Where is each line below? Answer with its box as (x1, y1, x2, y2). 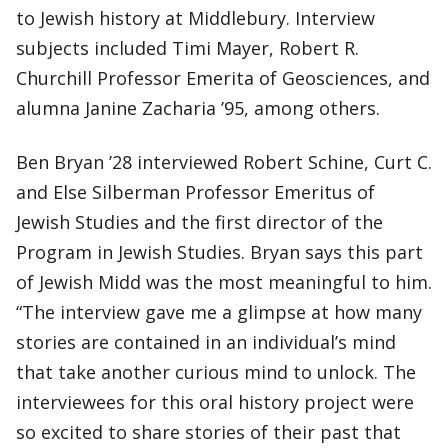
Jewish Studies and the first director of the (16, 210, 383, 234)
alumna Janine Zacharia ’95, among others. (16, 96, 385, 120)
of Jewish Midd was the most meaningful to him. (16, 270, 432, 294)
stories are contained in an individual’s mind (16, 330, 396, 354)
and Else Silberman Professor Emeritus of (16, 180, 375, 204)
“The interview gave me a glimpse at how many (16, 300, 422, 324)
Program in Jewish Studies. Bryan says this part (16, 240, 423, 264)
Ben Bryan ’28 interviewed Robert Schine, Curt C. (16, 150, 432, 174)
